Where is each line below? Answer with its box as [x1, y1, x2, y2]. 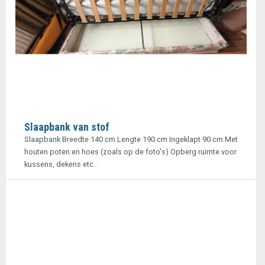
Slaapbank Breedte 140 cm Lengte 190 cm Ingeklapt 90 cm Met [24, 135, 238, 144]
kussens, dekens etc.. [24, 160, 97, 169]
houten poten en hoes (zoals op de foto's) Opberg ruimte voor [24, 147, 237, 156]
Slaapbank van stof [24, 121, 109, 133]
